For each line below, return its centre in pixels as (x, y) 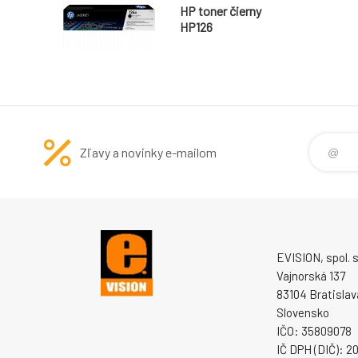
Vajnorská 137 (311, 276)
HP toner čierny (221, 11)
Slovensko (303, 313)
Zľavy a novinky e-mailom (148, 153)
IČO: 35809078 (314, 331)
